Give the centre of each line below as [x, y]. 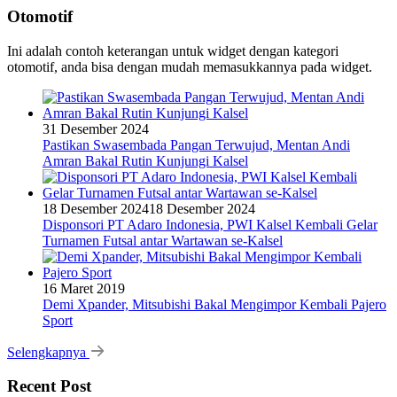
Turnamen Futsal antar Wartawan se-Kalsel [163, 240]
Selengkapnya [48, 352]
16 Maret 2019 [84, 288]
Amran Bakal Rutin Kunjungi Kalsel [145, 160]
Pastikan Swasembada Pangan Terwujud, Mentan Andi [196, 144]
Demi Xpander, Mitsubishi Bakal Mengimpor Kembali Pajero [214, 304]
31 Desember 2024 [96, 128]
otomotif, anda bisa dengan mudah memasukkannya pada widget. [190, 66]
